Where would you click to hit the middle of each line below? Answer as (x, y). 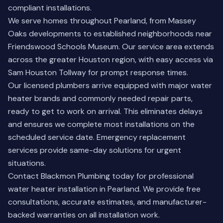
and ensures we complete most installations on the (101, 124)
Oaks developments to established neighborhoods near (110, 34)
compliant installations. (50, 8)
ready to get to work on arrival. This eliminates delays (105, 111)
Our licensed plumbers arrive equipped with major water (110, 85)
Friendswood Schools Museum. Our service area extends (111, 47)
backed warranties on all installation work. (84, 215)
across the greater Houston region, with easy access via (111, 59)
